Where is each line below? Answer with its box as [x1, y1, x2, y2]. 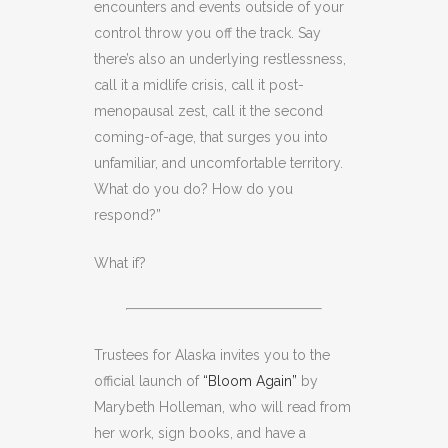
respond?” [94, 206, 161, 223]
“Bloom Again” [203, 372, 297, 389]
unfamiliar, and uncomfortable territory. [94, 154, 343, 171]
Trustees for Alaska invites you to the [94, 346, 330, 363]
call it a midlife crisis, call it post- [94, 76, 304, 93]
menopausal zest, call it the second [94, 102, 323, 119]
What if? [94, 254, 146, 271]
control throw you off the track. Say [94, 24, 321, 41]
